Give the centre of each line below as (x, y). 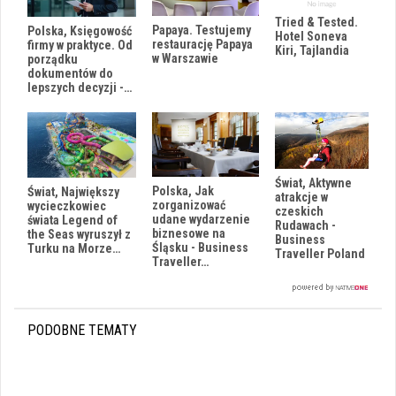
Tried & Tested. (316, 22)
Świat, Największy (73, 192)
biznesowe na (189, 233)
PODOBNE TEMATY (82, 331)
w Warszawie (185, 58)
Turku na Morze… (74, 249)
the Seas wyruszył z (79, 235)
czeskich (299, 211)
